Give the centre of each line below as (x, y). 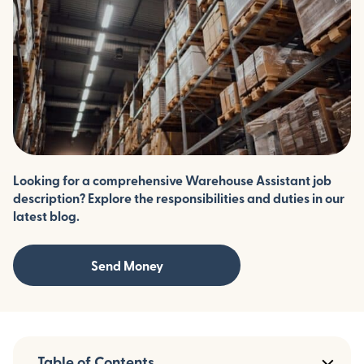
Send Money (127, 265)
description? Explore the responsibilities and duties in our (179, 197)
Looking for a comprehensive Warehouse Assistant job (172, 180)
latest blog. (46, 215)
